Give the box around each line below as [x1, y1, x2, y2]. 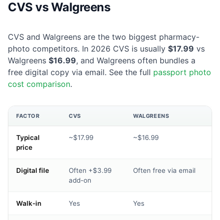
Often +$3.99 [69, 166, 111, 175]
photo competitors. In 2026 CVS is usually [8, 44, 168, 54]
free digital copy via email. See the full [8, 67, 153, 78]
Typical [16, 134, 40, 142]
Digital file [16, 166, 49, 175]
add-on [69, 176, 91, 185]
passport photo [153, 67, 211, 78]
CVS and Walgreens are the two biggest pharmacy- [8, 32, 199, 42]
